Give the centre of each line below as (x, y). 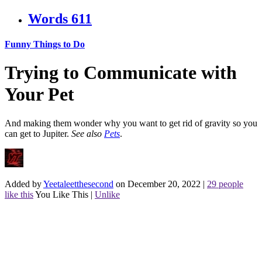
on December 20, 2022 (158, 184)
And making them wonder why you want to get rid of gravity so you (131, 123)
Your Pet (39, 94)
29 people (225, 184)
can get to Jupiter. (38, 133)
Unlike (107, 194)
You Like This (62, 194)
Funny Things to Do (45, 44)
